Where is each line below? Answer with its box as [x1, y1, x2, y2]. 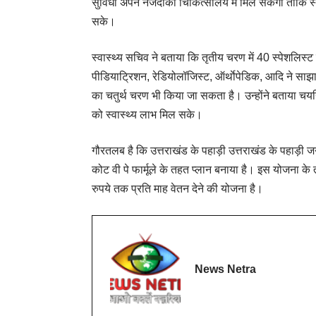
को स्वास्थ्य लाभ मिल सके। [92, 109, 202, 121]
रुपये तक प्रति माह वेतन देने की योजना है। [92, 183, 263, 195]
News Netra [195, 262, 256, 275]
